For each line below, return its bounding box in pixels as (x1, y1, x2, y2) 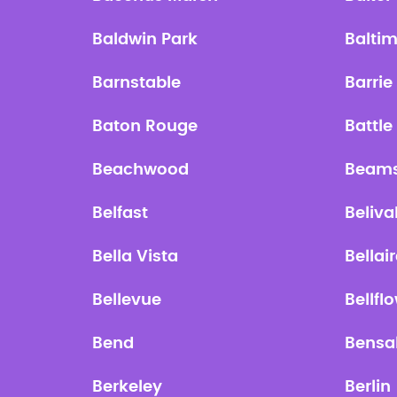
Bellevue (92, 292, 162, 308)
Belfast (92, 206, 149, 222)
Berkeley (92, 379, 163, 395)
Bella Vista (92, 249, 179, 265)
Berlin (345, 379, 392, 395)
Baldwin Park (92, 32, 198, 48)
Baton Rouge (92, 119, 198, 135)
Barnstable (92, 75, 182, 91)
